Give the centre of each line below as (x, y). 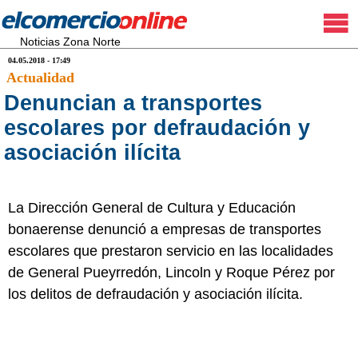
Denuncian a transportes (133, 103)
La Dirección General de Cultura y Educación (152, 208)
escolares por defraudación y (157, 128)
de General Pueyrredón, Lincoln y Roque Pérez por (171, 272)
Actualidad (40, 78)
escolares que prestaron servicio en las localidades (171, 251)
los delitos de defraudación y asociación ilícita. (155, 294)
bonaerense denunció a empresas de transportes (165, 229)
